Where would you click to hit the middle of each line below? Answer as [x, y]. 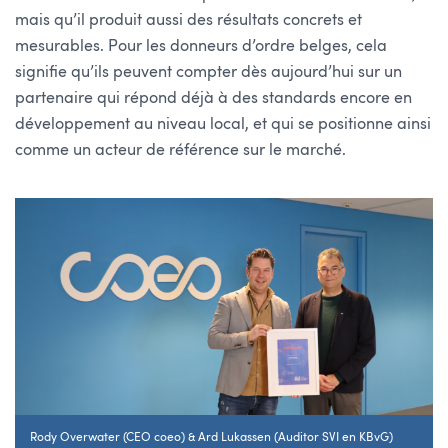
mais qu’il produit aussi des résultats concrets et [188, 19]
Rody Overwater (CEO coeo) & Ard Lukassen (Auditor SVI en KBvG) [211, 437]
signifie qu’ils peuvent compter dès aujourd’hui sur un [208, 71]
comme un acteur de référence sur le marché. [180, 149]
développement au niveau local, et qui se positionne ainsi [223, 123]
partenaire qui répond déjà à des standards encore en [213, 97]
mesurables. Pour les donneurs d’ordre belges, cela [201, 45]
